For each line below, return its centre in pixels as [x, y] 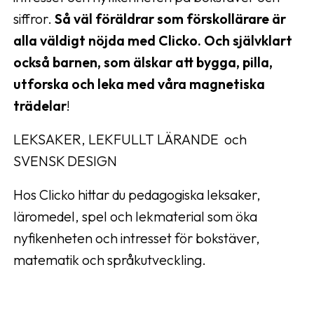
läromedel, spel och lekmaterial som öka [135, 216]
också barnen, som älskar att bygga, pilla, [143, 62]
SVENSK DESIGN [65, 161]
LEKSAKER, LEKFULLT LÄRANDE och [130, 139]
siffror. [33, 19]
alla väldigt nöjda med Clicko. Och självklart [153, 40]
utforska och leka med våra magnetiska [139, 84]
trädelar [40, 105]
